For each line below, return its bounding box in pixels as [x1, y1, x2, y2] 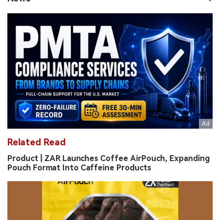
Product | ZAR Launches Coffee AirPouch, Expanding [7, 153, 210, 163]
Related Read [7, 137, 66, 147]
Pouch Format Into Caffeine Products [7, 163, 151, 172]
